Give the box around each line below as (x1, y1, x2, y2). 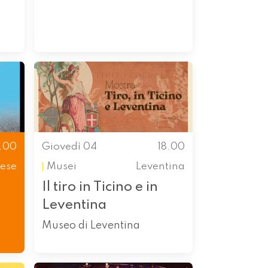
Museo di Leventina (41, 220, 140, 232)
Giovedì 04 (41, 142, 97, 153)
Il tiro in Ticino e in (41, 180, 158, 194)
